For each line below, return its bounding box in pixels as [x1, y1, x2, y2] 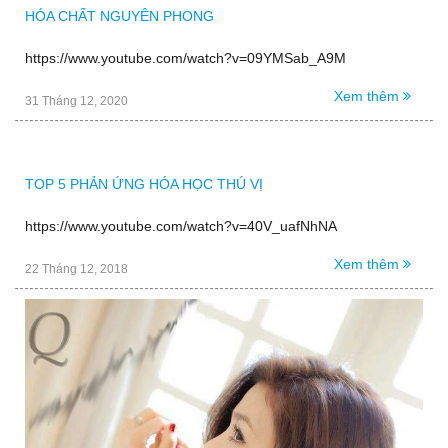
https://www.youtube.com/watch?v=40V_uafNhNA [25, 217, 337, 234]
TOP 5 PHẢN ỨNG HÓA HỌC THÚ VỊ [25, 175, 263, 192]
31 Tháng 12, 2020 [25, 93, 128, 108]
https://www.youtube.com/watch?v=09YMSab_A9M [25, 49, 346, 66]
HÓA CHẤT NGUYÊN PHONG [25, 7, 214, 24]
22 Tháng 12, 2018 [25, 261, 128, 276]
